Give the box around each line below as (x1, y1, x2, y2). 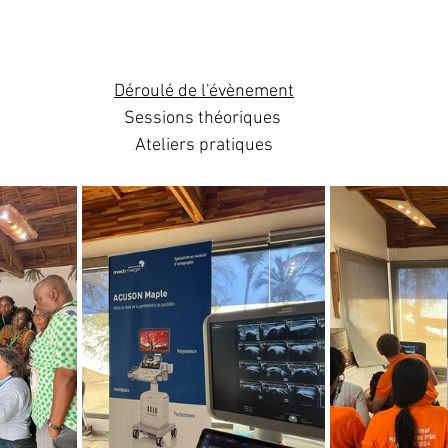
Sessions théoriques (123, 108, 285, 130)
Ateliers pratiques (135, 135, 273, 157)
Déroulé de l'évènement (114, 81, 294, 103)
